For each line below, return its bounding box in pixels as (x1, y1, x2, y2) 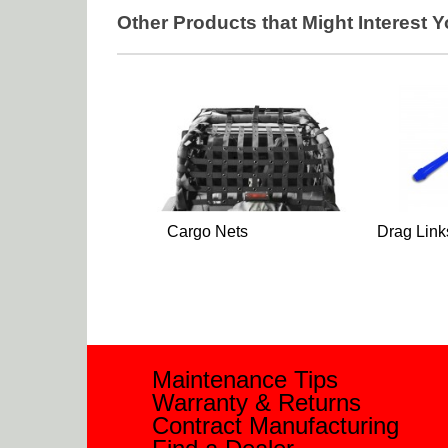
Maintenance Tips (152, 366, 338, 394)
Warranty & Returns (152, 389, 361, 417)
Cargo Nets (166, 222, 248, 240)
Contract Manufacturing (152, 412, 399, 440)
